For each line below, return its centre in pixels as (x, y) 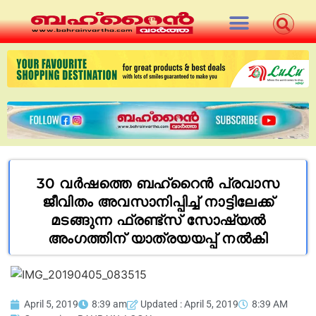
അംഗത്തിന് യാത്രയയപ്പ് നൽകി (158, 238)
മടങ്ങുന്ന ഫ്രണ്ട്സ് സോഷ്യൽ (158, 220)
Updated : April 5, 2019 (189, 304)
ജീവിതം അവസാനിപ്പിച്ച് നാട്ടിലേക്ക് (158, 201)
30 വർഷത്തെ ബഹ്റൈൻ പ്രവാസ (158, 183)
